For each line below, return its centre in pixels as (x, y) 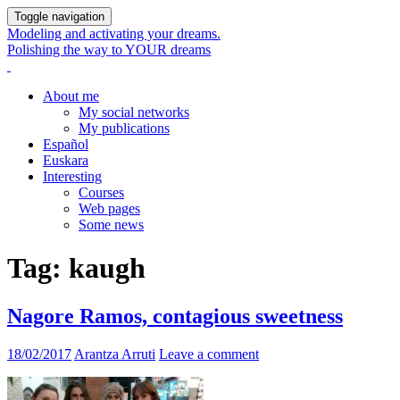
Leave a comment (209, 354)
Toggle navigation (59, 17)
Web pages (109, 208)
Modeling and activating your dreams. (114, 33)
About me (71, 96)
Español (66, 144)
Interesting (72, 176)
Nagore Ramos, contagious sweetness (175, 316)
